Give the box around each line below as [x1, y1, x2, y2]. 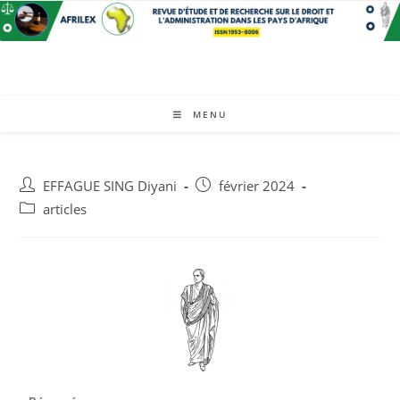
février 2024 [219, 178, 296, 195]
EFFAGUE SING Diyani [43, 178, 178, 195]
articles [43, 201, 87, 218]
